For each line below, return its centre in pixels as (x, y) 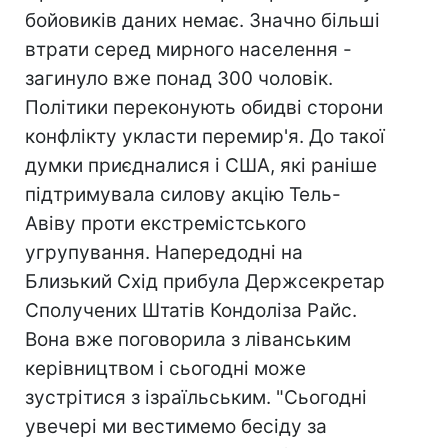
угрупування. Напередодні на (164, 252)
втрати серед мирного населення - (188, 49)
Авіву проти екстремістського (165, 223)
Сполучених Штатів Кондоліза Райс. (191, 310)
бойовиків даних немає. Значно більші (202, 20)
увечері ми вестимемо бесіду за (176, 426)
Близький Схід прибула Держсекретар (205, 281)
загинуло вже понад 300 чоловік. (179, 78)
